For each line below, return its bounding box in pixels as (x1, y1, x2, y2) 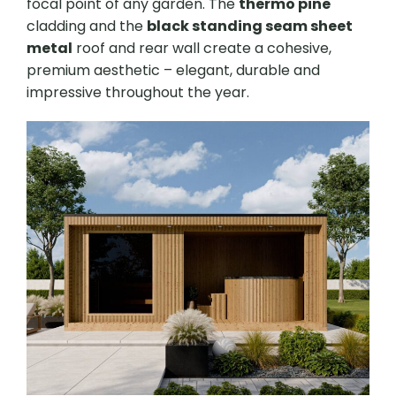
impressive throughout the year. (27, 82, 249, 103)
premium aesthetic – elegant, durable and (27, 60, 320, 80)
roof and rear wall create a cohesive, (72, 38, 331, 58)
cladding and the (27, 16, 147, 36)
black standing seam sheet (147, 16, 353, 36)
